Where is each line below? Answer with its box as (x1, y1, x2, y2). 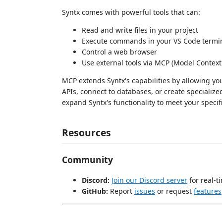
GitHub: (82, 186, 108, 196)
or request (155, 186, 194, 196)
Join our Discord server (111, 175, 187, 185)
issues (134, 186, 155, 196)
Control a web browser (82, 47, 157, 56)
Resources (62, 126, 111, 140)
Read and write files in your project (82, 25, 198, 35)
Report (108, 186, 134, 196)
